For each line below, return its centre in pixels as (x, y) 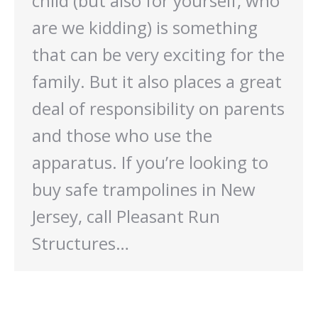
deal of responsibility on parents (158, 109)
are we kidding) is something (145, 28)
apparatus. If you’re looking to (150, 163)
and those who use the (122, 136)
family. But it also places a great (157, 82)
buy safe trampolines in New (144, 190)
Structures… (81, 243)
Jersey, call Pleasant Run (126, 216)
